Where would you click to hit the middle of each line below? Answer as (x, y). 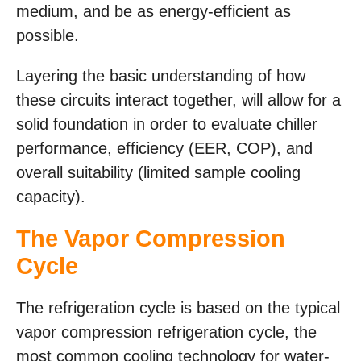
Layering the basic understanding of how (161, 76)
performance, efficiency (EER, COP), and (164, 149)
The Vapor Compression (151, 239)
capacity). (51, 197)
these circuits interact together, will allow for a (178, 100)
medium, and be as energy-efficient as (154, 12)
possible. (48, 36)
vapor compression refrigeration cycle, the (166, 332)
